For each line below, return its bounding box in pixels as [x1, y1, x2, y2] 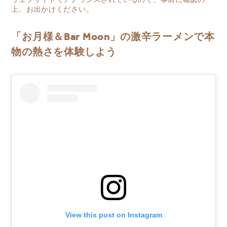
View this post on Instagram [65, 210, 162, 219]
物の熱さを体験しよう [11, 43, 117, 63]
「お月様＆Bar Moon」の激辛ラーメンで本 [11, 28, 215, 48]
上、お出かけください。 [11, 5, 94, 14]
